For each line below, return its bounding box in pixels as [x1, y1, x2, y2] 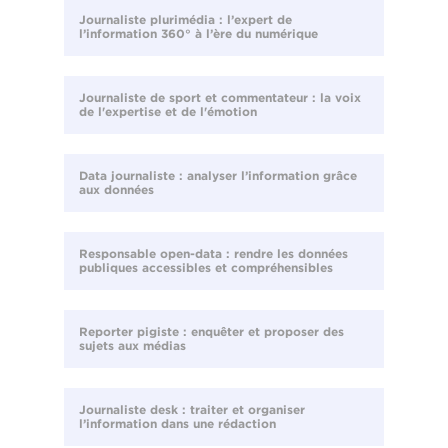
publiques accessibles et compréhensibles [79, 260, 333, 276]
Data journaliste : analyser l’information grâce [79, 168, 357, 184]
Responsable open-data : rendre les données [79, 246, 348, 262]
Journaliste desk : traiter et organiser [79, 402, 305, 418]
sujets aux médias [79, 338, 186, 354]
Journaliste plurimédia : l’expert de [79, 12, 292, 28]
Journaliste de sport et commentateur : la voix [79, 90, 361, 106]
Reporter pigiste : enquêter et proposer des [79, 324, 344, 340]
